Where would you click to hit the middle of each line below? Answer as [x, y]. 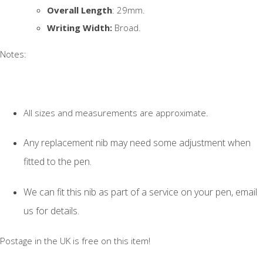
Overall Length [80, 10]
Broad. [127, 27]
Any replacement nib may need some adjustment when [137, 142]
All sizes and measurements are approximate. [116, 112]
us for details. [51, 210]
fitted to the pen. [58, 161]
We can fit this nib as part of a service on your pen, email [140, 192]
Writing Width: [80, 27]
